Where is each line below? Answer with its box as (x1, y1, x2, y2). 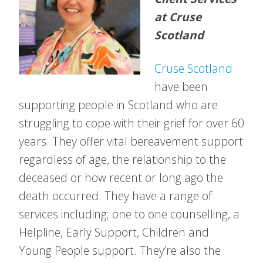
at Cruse (154, 9, 201, 25)
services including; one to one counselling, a (19, 206, 240, 222)
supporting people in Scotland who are (19, 97, 218, 113)
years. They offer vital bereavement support (19, 133, 243, 149)
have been (154, 79, 208, 95)
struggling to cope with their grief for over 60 (19, 115, 244, 131)
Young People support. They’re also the (19, 242, 221, 258)
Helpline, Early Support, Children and (19, 224, 209, 240)
